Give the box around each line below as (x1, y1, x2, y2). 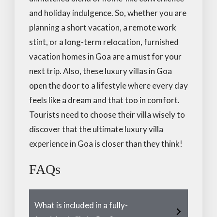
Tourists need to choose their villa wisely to (29, 109, 185, 120)
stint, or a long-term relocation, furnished (29, 36, 179, 47)
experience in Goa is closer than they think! (29, 138, 183, 149)
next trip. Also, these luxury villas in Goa (29, 65, 172, 76)
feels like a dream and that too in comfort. (29, 94, 180, 105)
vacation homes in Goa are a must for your (29, 51, 182, 62)
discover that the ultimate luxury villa (29, 124, 163, 134)
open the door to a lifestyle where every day (29, 80, 188, 91)
